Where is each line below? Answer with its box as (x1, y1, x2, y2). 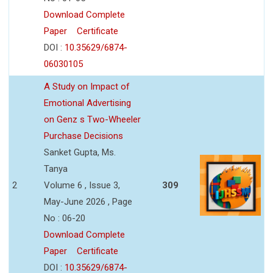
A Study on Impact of (44, 80, 130, 92)
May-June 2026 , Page (44, 196, 132, 207)
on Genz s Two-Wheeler (44, 113, 141, 125)
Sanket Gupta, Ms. (44, 146, 116, 158)
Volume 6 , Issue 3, (44, 179, 120, 191)
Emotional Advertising (44, 97, 131, 108)
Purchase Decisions (44, 130, 123, 141)
